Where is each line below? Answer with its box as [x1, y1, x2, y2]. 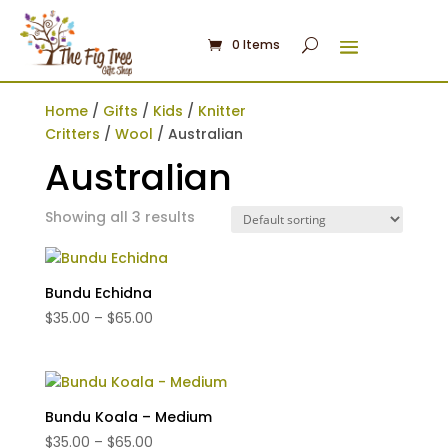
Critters [44, 124, 100, 145]
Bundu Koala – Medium [44, 407, 212, 428]
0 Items [232, 36, 280, 53]
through [151, 376, 208, 397]
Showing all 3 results [44, 207, 195, 228]
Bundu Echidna [44, 283, 152, 304]
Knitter [197, 101, 246, 122]
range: [151, 330, 196, 351]
